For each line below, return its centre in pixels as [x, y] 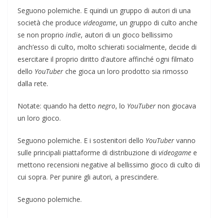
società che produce [50, 22]
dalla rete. [33, 83]
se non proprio [42, 35]
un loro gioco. [39, 118]
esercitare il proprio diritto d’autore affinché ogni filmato [106, 59]
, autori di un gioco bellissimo [127, 35]
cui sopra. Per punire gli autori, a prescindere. [88, 177]
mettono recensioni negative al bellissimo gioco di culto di [109, 164]
